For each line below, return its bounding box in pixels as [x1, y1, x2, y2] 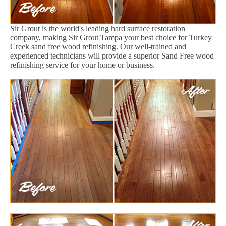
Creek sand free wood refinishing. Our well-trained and [10, 42, 186, 51]
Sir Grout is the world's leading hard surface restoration [10, 24, 185, 33]
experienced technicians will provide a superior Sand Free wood [10, 51, 214, 60]
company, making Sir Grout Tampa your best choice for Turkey [10, 33, 212, 42]
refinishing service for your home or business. [10, 60, 155, 69]
